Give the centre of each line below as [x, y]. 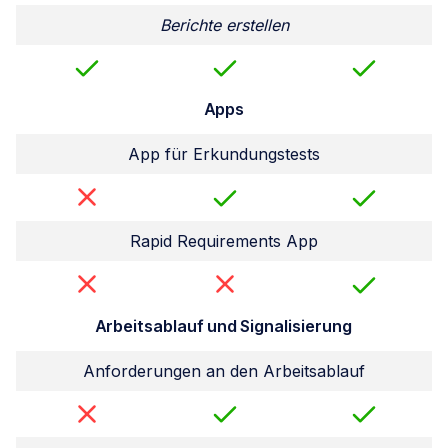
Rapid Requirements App [224, 241]
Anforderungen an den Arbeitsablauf [224, 370]
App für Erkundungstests [224, 154]
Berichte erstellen [224, 24]
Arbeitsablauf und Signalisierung [224, 325]
